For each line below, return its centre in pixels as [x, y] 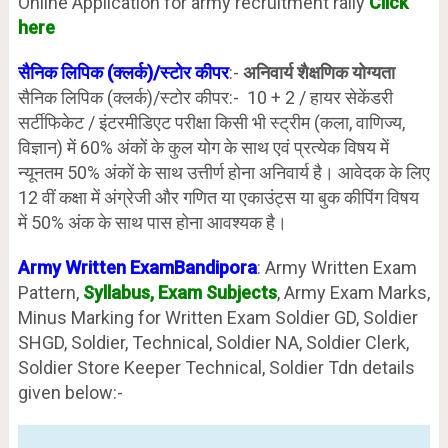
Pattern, [50, 292]
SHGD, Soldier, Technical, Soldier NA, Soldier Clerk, [213, 342]
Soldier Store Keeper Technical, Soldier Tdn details [216, 367]
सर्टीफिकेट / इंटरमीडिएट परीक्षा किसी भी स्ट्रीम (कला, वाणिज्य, [211, 122]
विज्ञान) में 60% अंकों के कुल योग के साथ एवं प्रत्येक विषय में [203, 147]
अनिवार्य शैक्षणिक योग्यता [318, 72]
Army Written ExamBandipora [137, 267]
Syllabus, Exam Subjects [179, 292]
